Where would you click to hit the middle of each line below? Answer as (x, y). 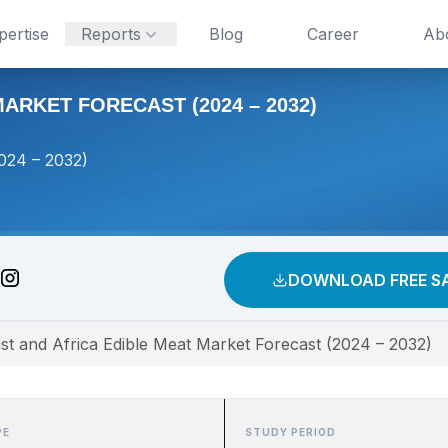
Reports (110, 34)
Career (332, 34)
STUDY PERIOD (290, 432)
